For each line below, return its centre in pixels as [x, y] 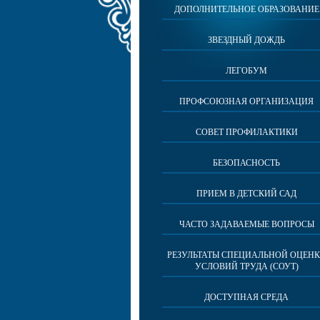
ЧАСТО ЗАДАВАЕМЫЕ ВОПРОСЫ [246, 224]
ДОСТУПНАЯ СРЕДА [246, 297]
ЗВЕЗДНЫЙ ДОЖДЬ [246, 40]
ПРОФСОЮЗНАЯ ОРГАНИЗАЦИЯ [246, 101]
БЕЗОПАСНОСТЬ [246, 163]
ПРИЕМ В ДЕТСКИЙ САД [246, 194]
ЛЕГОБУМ [246, 71]
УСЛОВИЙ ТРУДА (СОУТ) [246, 266]
